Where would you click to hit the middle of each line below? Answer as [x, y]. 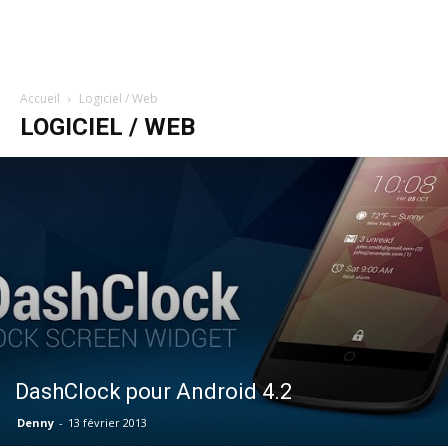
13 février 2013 [107, 422]
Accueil [40, 98]
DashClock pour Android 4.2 [153, 391]
